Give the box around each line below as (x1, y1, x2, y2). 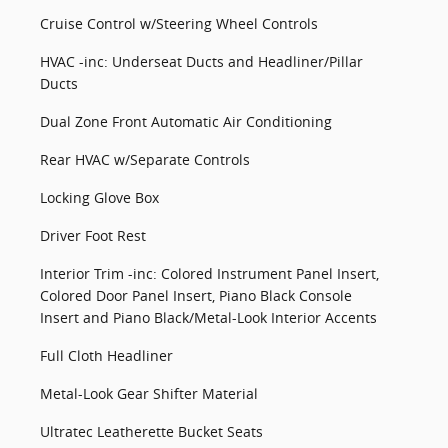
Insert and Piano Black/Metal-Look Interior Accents (40, 308, 377, 327)
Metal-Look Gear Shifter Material (40, 384, 258, 403)
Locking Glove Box (40, 188, 159, 207)
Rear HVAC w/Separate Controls (40, 150, 250, 169)
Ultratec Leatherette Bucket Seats (40, 422, 263, 441)
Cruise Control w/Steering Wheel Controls (40, 14, 318, 33)
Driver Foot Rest (40, 226, 146, 245)
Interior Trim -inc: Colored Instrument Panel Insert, (40, 264, 379, 283)
